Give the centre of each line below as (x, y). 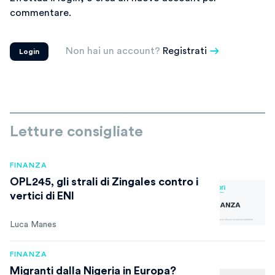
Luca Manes (33, 224)
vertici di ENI (42, 196)
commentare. (41, 13)
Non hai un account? (114, 51)
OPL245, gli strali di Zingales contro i (104, 181)
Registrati (185, 51)
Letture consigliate (76, 132)
